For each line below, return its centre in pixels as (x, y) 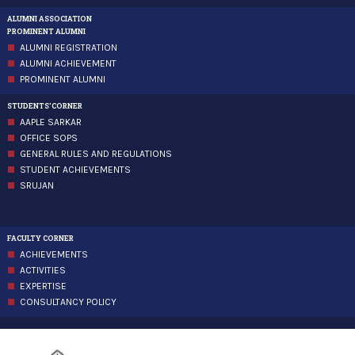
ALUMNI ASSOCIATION (49, 19)
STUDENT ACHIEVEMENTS (75, 170)
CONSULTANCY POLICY (68, 302)
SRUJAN (36, 186)
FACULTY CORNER (40, 238)
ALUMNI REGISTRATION (68, 48)
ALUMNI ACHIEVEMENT (68, 64)
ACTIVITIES (42, 270)
